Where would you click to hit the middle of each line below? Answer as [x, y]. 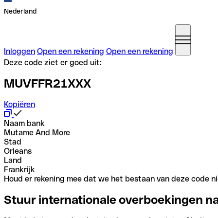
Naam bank [24, 123]
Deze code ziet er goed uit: [53, 63]
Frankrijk [19, 169]
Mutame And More [37, 132]
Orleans [18, 151]
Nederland [20, 11]
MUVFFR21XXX [47, 83]
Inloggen [19, 51]
